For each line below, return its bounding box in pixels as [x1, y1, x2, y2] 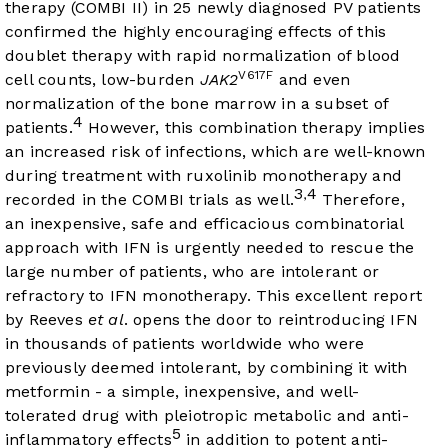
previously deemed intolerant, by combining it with [5, 358, 408, 378]
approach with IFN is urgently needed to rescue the [5, 238, 415, 258]
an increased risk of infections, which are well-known [5, 142, 426, 162]
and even [273, 70, 351, 90]
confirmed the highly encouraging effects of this [5, 22, 387, 42]
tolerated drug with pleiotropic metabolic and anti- [5, 406, 409, 426]
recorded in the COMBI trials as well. [5, 190, 295, 210]
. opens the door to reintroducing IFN [123, 310, 418, 330]
